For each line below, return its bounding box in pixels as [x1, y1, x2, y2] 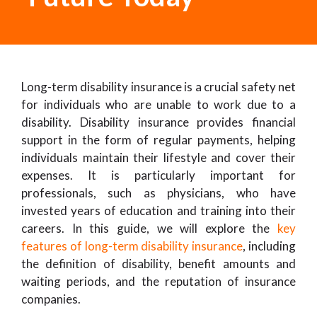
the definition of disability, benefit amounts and [21, 256, 296, 271]
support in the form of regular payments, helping [21, 132, 296, 147]
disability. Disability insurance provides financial [21, 115, 296, 129]
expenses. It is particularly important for [21, 168, 296, 183]
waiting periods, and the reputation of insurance [21, 274, 296, 289]
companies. [21, 292, 81, 306]
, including [243, 238, 296, 253]
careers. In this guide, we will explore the [21, 221, 277, 236]
